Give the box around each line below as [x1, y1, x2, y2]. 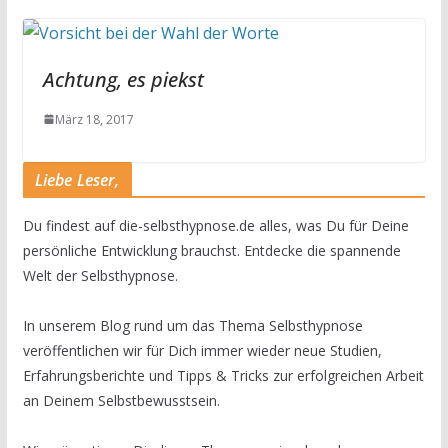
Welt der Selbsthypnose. [22, 265, 178, 285]
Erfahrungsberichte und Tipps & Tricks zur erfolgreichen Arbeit [22, 365, 424, 385]
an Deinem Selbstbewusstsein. [22, 390, 220, 410]
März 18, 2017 [54, 110, 134, 128]
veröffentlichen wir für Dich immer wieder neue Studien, [22, 340, 382, 360]
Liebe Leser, [34, 168, 120, 191]
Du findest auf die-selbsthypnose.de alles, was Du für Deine [22, 215, 409, 235]
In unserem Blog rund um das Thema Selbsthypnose [22, 315, 363, 335]
